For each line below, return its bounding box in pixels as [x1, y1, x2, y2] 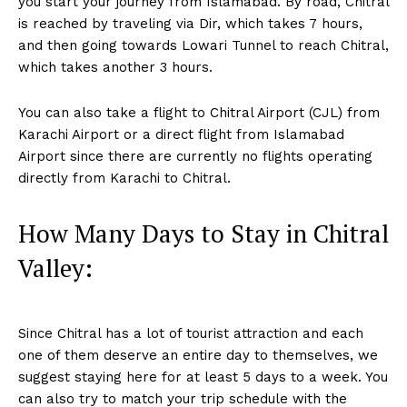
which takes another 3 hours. [18, 59, 213, 76]
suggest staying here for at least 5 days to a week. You [18, 369, 388, 386]
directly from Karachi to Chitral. [18, 170, 231, 187]
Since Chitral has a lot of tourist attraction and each [18, 325, 363, 342]
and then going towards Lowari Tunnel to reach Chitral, [18, 37, 389, 55]
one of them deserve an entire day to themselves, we [18, 347, 378, 364]
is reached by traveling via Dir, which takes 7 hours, [18, 15, 362, 33]
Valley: [18, 252, 93, 285]
